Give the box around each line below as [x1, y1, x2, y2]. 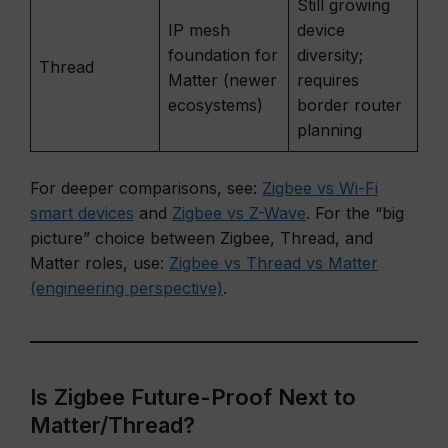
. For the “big [306, 203, 404, 223]
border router [297, 95, 402, 115]
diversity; [297, 45, 363, 65]
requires [297, 70, 359, 90]
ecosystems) [168, 95, 263, 115]
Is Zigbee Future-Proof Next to [30, 384, 356, 410]
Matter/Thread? [30, 412, 195, 438]
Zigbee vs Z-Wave [172, 203, 306, 223]
